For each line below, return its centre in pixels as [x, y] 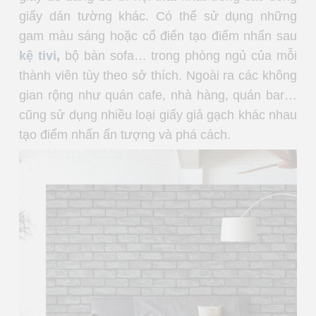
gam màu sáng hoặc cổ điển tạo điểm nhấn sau [158, 36]
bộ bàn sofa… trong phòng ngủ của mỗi [181, 56]
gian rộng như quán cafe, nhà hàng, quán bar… [158, 96]
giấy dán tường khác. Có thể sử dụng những [158, 17]
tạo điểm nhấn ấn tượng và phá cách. [127, 135]
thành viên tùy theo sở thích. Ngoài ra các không [158, 76]
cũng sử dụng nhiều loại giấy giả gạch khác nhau [158, 115]
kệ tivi [38, 56]
